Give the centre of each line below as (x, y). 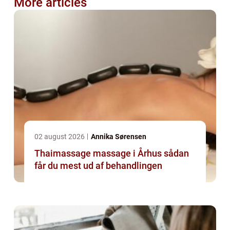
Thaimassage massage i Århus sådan (99, 154)
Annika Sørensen (119, 137)
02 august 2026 (60, 137)
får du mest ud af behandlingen (98, 166)
